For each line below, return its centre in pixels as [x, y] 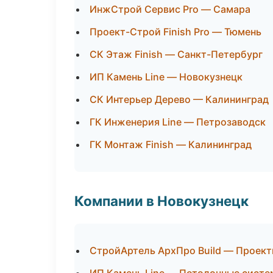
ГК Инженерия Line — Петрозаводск [178, 122]
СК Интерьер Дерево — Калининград [179, 99]
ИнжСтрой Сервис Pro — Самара [170, 9]
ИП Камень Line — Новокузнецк [166, 77]
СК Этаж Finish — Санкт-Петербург [176, 54]
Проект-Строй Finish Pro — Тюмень [175, 32]
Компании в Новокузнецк [161, 201]
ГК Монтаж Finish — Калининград [171, 144]
